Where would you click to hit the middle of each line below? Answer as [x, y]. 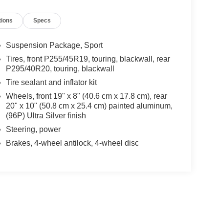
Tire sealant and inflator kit [51, 83]
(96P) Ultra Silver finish [46, 116]
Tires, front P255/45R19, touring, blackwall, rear [88, 59]
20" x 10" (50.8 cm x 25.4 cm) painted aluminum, [89, 106]
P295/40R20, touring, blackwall [60, 69]
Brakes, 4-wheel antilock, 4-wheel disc [72, 143]
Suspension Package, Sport [54, 45]
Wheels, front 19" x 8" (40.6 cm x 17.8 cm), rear [86, 96]
